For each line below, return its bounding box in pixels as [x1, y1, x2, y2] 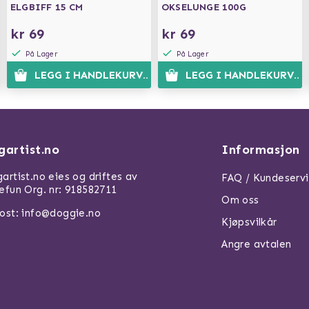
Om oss [221, 194, 259, 206]
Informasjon [221, 142, 300, 157]
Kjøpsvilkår [221, 216, 277, 228]
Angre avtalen [221, 238, 292, 250]
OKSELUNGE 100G [161, 1, 246, 13]
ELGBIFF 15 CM [10, 1, 83, 13]
